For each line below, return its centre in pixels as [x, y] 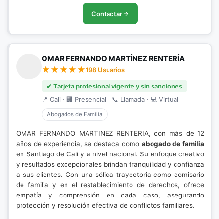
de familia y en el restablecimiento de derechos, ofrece [110, 185]
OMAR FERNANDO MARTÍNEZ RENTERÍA [113, 58]
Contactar [107, 14]
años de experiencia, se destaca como [79, 144]
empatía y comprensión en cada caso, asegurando [110, 195]
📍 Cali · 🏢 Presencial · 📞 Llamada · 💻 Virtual [110, 99]
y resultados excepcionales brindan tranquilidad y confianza [110, 164]
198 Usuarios [105, 70]
